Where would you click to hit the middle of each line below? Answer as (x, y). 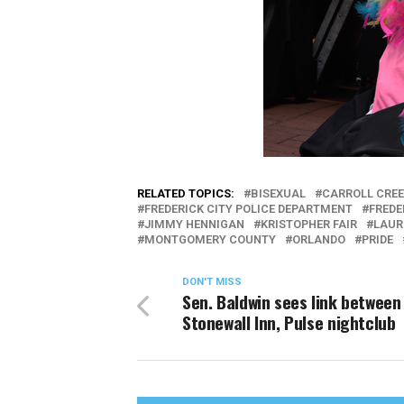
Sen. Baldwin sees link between (292, 302)
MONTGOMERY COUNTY (210, 239)
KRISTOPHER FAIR (309, 224)
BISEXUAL (278, 193)
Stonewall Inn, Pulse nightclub (289, 322)
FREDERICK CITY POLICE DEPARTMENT (248, 209)
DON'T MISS (212, 282)
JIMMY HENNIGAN (194, 224)
